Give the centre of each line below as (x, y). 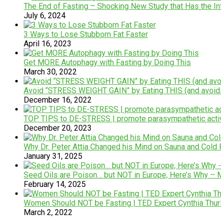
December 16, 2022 (58, 100)
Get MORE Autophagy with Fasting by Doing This (107, 62)
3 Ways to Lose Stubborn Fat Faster (86, 34)
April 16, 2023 (48, 43)
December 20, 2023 (58, 128)
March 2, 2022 (48, 212)
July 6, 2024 (45, 15)
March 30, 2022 (50, 72)
